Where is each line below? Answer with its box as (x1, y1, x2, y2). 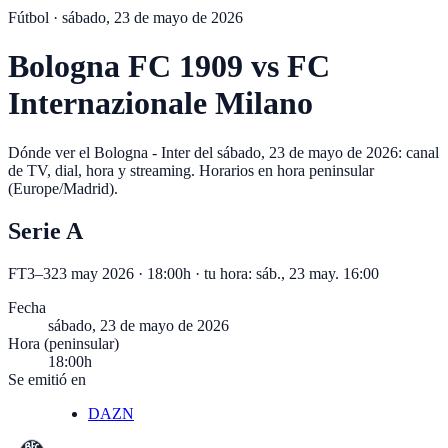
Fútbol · (8, 9, 62, 26)
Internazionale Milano (8, 85, 313, 122)
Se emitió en (8, 370, 86, 388)
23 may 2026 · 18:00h (51, 264, 191, 282)
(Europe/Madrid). (8, 179, 118, 197)
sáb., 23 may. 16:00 (256, 264, 379, 282)
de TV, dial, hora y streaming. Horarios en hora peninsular (8, 161, 374, 179)
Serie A (8, 217, 83, 244)
